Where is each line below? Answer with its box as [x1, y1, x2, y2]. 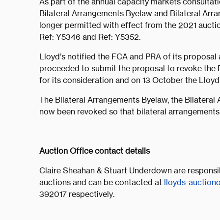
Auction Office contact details [39, 146, 150, 156]
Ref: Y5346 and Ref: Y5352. [39, 32, 142, 42]
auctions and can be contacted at [39, 177, 164, 188]
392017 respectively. [39, 189, 114, 199]
